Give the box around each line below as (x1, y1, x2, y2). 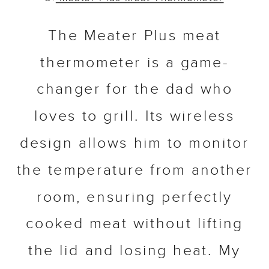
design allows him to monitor (20, 134, 249, 154)
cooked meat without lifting (25, 215, 244, 234)
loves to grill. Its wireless (34, 107, 235, 127)
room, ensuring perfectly (36, 189, 233, 207)
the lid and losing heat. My (28, 242, 241, 261)
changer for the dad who (36, 80, 233, 100)
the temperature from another (16, 162, 253, 181)
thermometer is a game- (40, 54, 229, 73)
